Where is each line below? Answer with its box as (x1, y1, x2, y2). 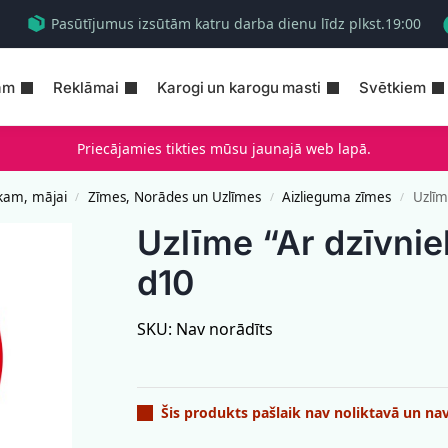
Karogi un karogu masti (157, 77, 321, 97)
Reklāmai (53, 77, 119, 97)
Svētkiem (359, 77, 426, 97)
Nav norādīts (176, 318, 274, 341)
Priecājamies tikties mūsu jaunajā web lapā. (77, 138, 371, 158)
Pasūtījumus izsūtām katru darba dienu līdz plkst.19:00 (46, 14, 421, 34)
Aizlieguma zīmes (282, 187, 392, 206)
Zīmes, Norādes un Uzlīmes (88, 187, 262, 206)
